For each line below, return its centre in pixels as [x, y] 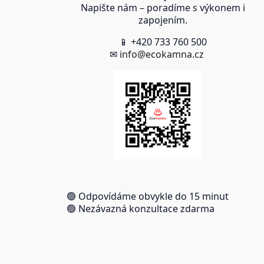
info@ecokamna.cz [162, 54]
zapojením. [163, 20]
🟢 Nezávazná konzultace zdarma [141, 208]
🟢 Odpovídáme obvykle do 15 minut [148, 196]
